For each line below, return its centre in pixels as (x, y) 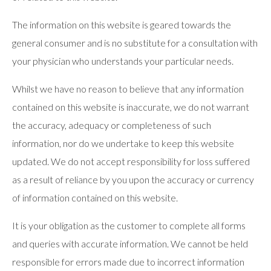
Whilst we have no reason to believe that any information (128, 89)
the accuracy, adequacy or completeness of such (112, 125)
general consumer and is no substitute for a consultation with (135, 43)
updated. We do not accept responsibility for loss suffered (131, 161)
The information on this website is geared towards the (122, 24)
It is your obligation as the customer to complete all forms (129, 225)
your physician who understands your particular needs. (123, 61)
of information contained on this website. (95, 198)
